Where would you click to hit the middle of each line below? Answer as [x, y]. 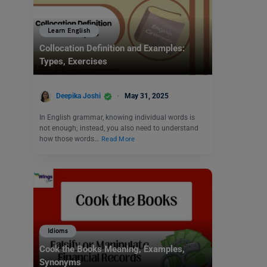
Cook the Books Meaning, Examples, [112, 249]
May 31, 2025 [147, 96]
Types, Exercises [73, 62]
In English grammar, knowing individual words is [117, 117]
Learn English [69, 31]
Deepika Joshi [78, 96]
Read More [118, 139]
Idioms [58, 231]
